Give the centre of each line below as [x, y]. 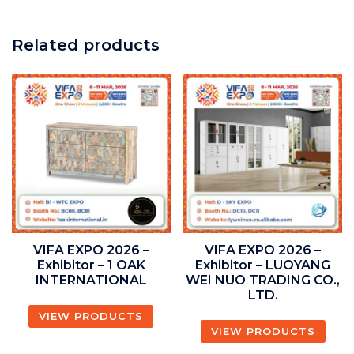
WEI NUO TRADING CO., [263, 280]
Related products [86, 45]
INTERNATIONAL [91, 280]
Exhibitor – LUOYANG [263, 265]
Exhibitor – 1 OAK [91, 265]
